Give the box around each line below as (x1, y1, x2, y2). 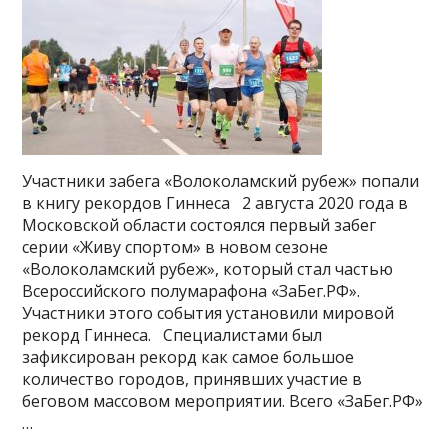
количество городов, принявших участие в (22, 368, 363, 390)
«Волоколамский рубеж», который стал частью (22, 258, 394, 280)
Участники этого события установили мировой (22, 302, 395, 324)
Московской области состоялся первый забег (22, 214, 377, 236)
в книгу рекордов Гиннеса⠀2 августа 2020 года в (22, 192, 409, 214)
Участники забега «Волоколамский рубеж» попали (22, 170, 420, 192)
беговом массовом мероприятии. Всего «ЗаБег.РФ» (22, 390, 424, 412)
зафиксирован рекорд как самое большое (22, 346, 355, 368)
